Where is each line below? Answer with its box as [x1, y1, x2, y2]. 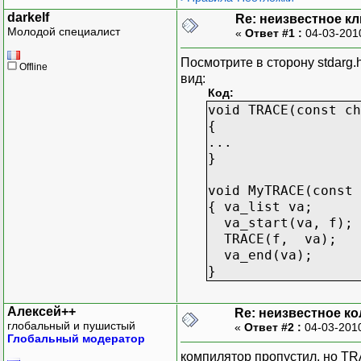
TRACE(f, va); [208, 230, 337, 247]
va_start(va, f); [208, 214, 353, 230]
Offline [17, 60, 48, 73]
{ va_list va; [208, 198, 313, 214]
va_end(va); [208, 247, 313, 263]
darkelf [7, 10, 49, 24]
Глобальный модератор [7, 331, 145, 345]
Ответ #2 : [244, 320, 301, 334]
